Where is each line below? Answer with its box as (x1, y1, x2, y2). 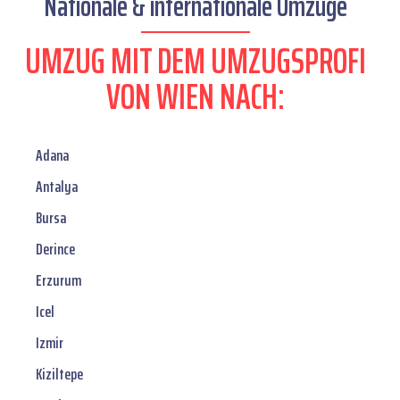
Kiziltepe (36, 362, 83, 387)
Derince (36, 237, 75, 262)
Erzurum (36, 268, 81, 294)
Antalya (36, 174, 78, 200)
